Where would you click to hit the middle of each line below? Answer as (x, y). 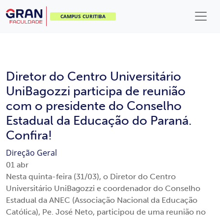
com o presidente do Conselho (94, 106)
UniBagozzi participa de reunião (96, 91)
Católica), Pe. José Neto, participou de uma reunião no (106, 212)
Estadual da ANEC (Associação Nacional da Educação (102, 200)
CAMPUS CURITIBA (83, 16)
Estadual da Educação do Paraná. (99, 121)
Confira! (29, 135)
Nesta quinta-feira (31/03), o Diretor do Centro (91, 177)
